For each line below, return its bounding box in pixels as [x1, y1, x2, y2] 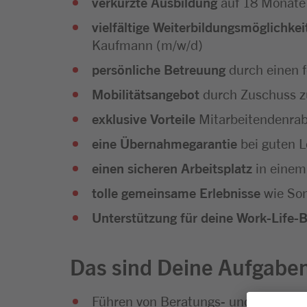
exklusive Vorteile [92, 109, 199, 127]
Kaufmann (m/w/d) [92, 35, 203, 53]
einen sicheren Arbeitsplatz [92, 158, 252, 176]
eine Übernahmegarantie [92, 134, 237, 151]
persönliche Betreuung [92, 60, 225, 77]
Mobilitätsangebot [92, 84, 203, 102]
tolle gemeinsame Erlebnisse [92, 183, 260, 201]
